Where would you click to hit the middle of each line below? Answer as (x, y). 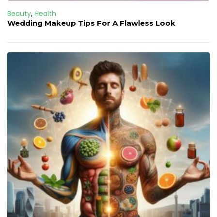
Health (45, 14)
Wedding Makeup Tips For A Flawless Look (91, 23)
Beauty (19, 14)
